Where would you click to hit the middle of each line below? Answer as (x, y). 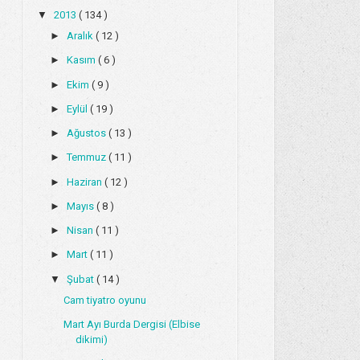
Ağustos (87, 133)
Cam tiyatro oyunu (104, 300)
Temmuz (87, 157)
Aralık (81, 36)
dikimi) (91, 340)
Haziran (85, 182)
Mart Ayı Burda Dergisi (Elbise (131, 325)
